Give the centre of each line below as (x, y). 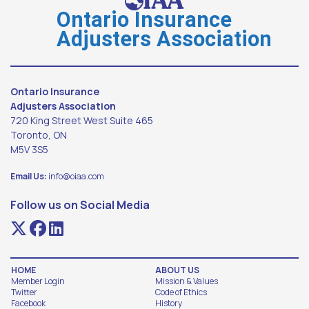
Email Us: (29, 176)
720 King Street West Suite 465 (82, 120)
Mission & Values (187, 281)
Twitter (24, 292)
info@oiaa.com (76, 176)
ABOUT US (177, 270)
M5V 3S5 (29, 149)
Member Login (38, 281)
